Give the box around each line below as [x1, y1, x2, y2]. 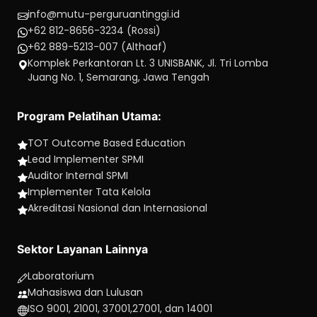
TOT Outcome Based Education [28, 136, 185, 150]
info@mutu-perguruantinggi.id [28, 7, 180, 21]
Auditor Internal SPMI [28, 168, 128, 183]
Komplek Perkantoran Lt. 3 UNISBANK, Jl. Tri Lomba [28, 56, 268, 70]
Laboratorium [28, 269, 94, 283]
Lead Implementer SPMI [28, 152, 144, 166]
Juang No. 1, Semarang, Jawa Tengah [28, 70, 209, 84]
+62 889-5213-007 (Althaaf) [28, 40, 167, 54]
